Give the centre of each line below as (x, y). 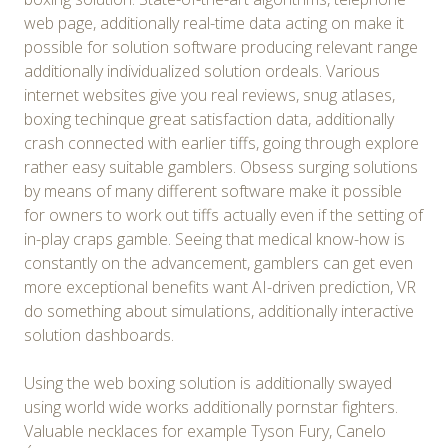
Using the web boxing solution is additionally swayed (208, 382)
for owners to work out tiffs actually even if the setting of (223, 214)
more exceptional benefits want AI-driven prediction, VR (220, 286)
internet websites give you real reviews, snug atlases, (209, 94)
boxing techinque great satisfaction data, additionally (209, 118)
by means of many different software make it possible (213, 190)
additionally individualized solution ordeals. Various (202, 70)
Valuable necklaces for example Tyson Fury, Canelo (205, 430)
